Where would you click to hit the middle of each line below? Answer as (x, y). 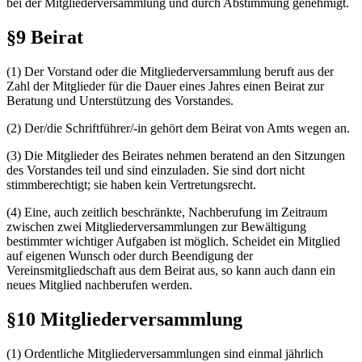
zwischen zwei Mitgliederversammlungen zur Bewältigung (156, 227)
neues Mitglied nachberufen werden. (99, 285)
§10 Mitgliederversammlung (124, 320)
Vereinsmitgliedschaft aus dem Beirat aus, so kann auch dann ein (171, 271)
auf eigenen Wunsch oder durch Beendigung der (130, 256)
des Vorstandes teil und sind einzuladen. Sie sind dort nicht (156, 170)
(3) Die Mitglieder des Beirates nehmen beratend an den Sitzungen (176, 156)
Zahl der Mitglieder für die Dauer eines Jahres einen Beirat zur (165, 86)
